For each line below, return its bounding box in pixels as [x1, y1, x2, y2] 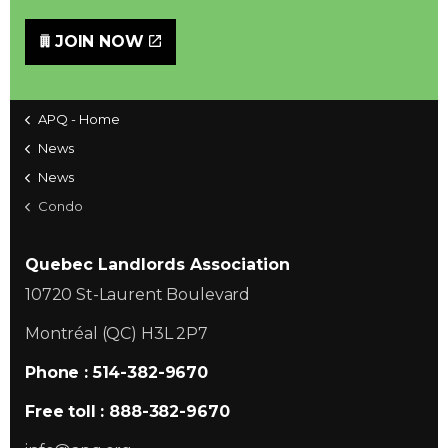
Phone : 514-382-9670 [25, 362, 208, 382]
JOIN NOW [54, 31, 144, 51]
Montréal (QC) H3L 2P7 [25, 323, 208, 343]
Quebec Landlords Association [25, 254, 290, 274]
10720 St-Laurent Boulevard [25, 284, 251, 304]
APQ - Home [38, 110, 120, 127]
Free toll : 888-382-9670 [25, 401, 230, 421]
